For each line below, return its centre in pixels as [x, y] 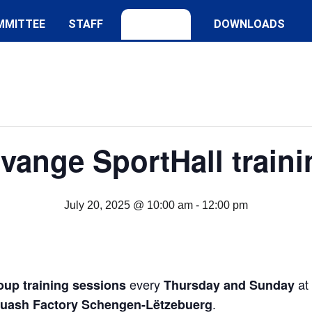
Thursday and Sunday [229, 285]
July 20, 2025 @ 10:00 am [128, 205]
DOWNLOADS [249, 24]
